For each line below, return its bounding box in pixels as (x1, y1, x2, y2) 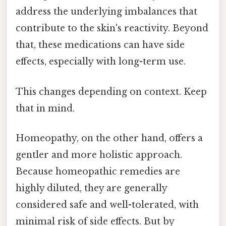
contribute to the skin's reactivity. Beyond (16, 23, 208, 34)
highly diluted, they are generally (16, 182, 167, 194)
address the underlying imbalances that (16, 6, 197, 18)
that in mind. (16, 102, 75, 114)
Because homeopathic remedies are (16, 165, 180, 177)
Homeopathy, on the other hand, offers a (16, 132, 203, 144)
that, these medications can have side (16, 39, 185, 51)
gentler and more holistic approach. (16, 149, 182, 160)
